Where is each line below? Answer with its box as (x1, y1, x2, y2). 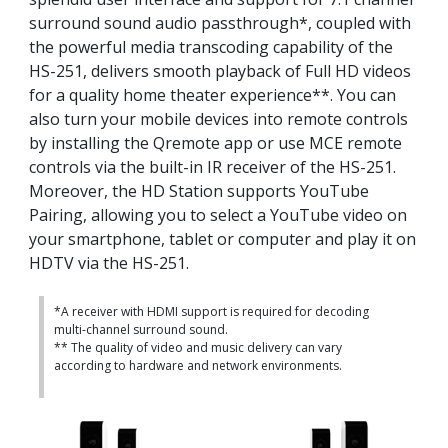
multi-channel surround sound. (54, 321, 228, 339)
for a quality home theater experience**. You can (29, 84, 396, 107)
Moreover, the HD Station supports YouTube (29, 180, 369, 203)
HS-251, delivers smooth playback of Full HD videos (29, 60, 411, 83)
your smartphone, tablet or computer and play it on (29, 228, 416, 251)
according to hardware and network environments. (54, 357, 342, 375)
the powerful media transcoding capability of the (29, 36, 393, 59)
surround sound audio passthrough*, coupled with (29, 12, 411, 35)
